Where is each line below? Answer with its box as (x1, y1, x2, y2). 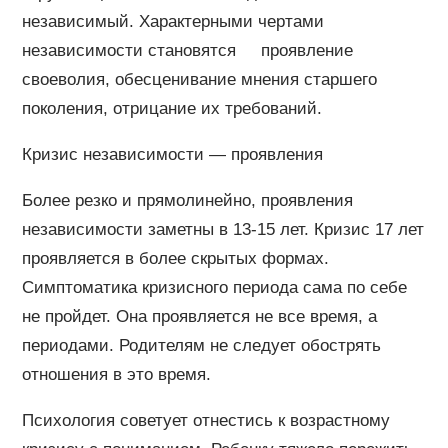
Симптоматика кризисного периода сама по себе (21, 277, 407, 297)
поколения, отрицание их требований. (21, 98, 322, 118)
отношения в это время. (21, 364, 211, 384)
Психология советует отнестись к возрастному (21, 410, 390, 430)
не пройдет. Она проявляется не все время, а (21, 306, 377, 326)
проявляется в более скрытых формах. (21, 248, 329, 268)
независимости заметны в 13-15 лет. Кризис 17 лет (21, 219, 424, 239)
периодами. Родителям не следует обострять (21, 335, 381, 355)
